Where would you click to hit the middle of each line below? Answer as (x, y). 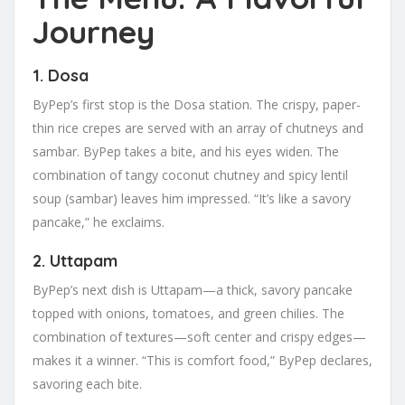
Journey (94, 32)
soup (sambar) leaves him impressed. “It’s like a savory (192, 199)
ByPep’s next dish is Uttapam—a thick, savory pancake (193, 290)
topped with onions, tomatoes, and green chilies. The (188, 314)
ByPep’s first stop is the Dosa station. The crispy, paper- (197, 105)
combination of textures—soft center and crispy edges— (199, 337)
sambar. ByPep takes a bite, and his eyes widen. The (186, 152)
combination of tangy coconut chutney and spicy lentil (190, 175)
